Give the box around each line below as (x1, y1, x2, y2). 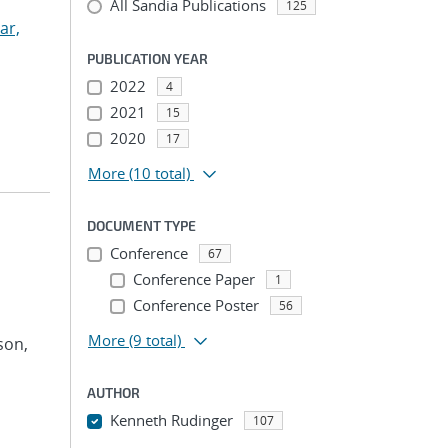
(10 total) (129, 163, 190, 183)
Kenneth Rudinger (109, 410, 233, 430)
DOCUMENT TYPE (87, 217, 196, 234)
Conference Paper (132, 269, 255, 289)
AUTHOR (87, 384, 140, 401)
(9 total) (129, 330, 181, 350)
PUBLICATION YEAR (87, 50, 208, 67)
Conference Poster (132, 295, 259, 315)
